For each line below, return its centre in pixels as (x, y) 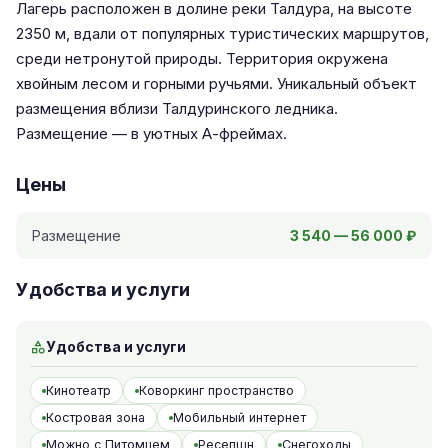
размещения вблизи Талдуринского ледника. (177, 108)
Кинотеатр (78, 390)
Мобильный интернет (239, 417)
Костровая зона (95, 417)
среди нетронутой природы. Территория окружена (202, 58)
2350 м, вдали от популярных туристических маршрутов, (222, 33)
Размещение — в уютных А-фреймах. (151, 133)
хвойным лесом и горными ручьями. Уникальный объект (216, 83)
